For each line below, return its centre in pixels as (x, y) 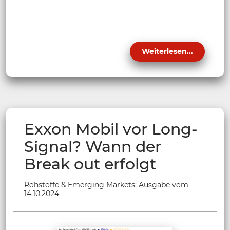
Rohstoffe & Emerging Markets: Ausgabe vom (106, 185)
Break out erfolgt (90, 164)
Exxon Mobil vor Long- (111, 129)
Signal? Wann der (93, 146)
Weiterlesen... (167, 51)
